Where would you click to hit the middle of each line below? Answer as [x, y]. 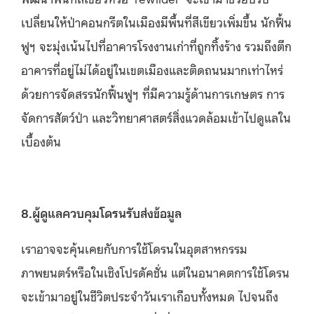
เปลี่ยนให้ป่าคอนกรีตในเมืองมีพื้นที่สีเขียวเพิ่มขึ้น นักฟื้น [156, 21]
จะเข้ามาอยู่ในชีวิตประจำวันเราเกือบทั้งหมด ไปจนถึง [150, 295]
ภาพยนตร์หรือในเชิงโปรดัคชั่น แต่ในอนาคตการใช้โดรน [155, 272]
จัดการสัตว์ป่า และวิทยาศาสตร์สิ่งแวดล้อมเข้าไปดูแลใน [156, 117]
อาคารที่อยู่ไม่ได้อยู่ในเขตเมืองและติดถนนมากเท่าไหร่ [152, 69]
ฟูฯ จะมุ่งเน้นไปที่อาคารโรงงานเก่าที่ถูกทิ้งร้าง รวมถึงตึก [156, 45]
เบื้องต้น [41, 141]
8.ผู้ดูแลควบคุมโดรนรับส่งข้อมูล [101, 212]
